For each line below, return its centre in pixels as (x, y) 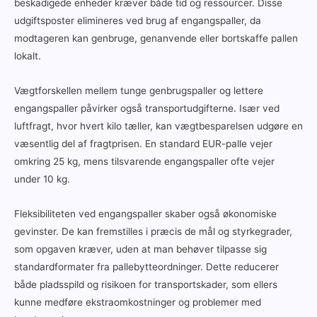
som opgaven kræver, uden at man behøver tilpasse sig (140, 249)
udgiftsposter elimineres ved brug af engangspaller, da (138, 20)
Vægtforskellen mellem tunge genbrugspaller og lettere (139, 90)
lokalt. (28, 56)
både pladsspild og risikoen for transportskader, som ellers (146, 284)
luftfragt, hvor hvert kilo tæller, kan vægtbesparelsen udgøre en (158, 126)
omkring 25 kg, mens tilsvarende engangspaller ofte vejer (144, 161)
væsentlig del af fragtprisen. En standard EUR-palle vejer (143, 143)
